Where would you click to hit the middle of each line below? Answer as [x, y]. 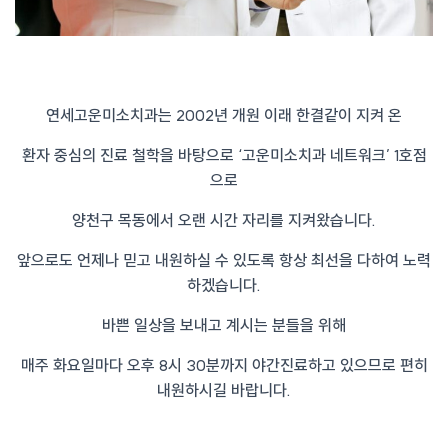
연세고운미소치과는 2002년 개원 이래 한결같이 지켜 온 [224, 115]
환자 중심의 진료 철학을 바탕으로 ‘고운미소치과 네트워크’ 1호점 [224, 155]
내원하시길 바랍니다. [224, 390]
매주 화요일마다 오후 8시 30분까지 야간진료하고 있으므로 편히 [224, 365]
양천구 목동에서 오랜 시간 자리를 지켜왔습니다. [224, 220]
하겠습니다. [224, 285]
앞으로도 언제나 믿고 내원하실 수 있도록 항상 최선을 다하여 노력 [224, 260]
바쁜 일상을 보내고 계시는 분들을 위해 [224, 325]
